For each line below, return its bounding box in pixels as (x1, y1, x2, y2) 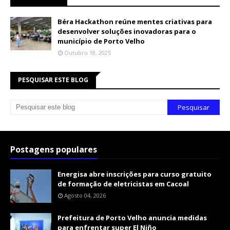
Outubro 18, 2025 (64, 48, 111, 56)
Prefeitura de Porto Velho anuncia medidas (57, 213, 207, 222)
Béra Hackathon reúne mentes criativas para (57, 16, 212, 26)
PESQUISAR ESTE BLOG (18, 75, 88, 84)
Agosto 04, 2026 (64, 191, 106, 199)
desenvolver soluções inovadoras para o (57, 26, 196, 36)
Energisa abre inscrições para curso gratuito (57, 169, 212, 179)
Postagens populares (10, 143, 97, 155)
